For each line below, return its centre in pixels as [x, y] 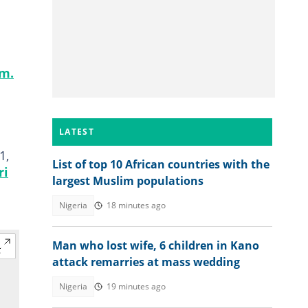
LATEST [77, 132]
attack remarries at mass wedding [146, 262]
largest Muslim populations [128, 181]
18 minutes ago [136, 205]
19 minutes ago [136, 286]
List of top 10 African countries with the [161, 164]
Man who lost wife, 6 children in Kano [156, 245]
